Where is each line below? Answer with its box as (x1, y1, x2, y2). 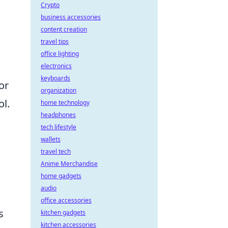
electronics (41, 62, 72, 70)
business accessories (41, 13, 101, 21)
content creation (41, 25, 87, 34)
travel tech (41, 147, 71, 156)
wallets (41, 135, 61, 144)
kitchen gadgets (41, 208, 85, 217)
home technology (41, 98, 90, 107)
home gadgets (41, 172, 81, 180)
